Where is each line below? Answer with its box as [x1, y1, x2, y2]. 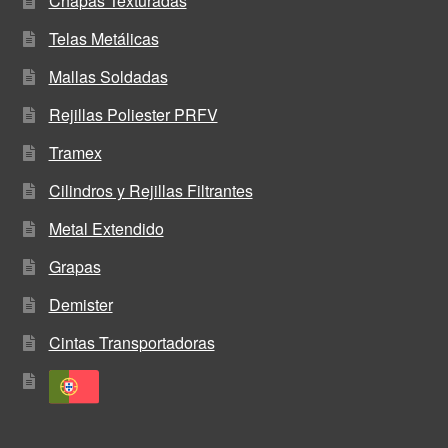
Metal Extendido [48, 217, 164, 241]
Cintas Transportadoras [48, 331, 215, 355]
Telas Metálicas [48, 27, 159, 51]
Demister [48, 293, 113, 317]
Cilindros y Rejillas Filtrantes [48, 179, 253, 203]
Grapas [48, 255, 101, 279]
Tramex [48, 141, 102, 165]
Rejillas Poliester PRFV [48, 103, 218, 127]
